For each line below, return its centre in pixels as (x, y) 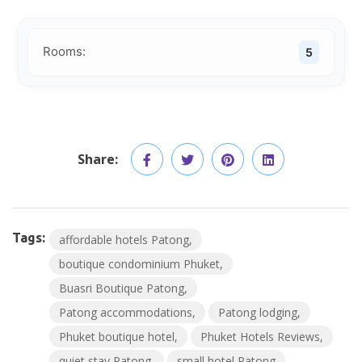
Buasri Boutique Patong (122, 288)
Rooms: (64, 51)
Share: (98, 159)
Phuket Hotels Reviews (260, 336)
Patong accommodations (126, 312)
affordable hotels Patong (124, 239)
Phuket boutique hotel (117, 336)
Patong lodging (258, 312)
